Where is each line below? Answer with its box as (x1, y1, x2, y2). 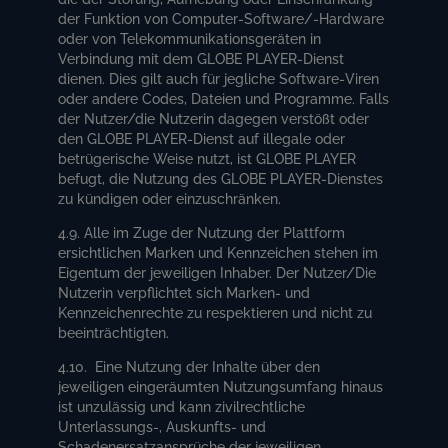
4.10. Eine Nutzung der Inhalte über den (58, 358, 321, 375)
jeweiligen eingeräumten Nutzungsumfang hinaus (58, 378, 384, 395)
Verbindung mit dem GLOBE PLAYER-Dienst (58, 50, 345, 67)
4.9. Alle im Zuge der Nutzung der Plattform (58, 224, 346, 241)
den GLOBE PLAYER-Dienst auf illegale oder (58, 130, 346, 147)
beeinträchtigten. (58, 324, 170, 341)
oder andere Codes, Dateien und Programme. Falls (58, 90, 390, 107)
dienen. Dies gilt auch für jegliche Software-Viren (58, 70, 380, 87)
